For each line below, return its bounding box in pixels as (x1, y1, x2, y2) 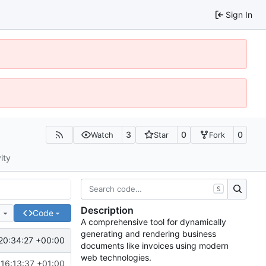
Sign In (226, 9, 252, 20)
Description (81, 204, 134, 217)
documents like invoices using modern (81, 240, 229, 251)
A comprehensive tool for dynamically (81, 217, 226, 227)
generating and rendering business (81, 229, 216, 239)
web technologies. (81, 252, 151, 263)
